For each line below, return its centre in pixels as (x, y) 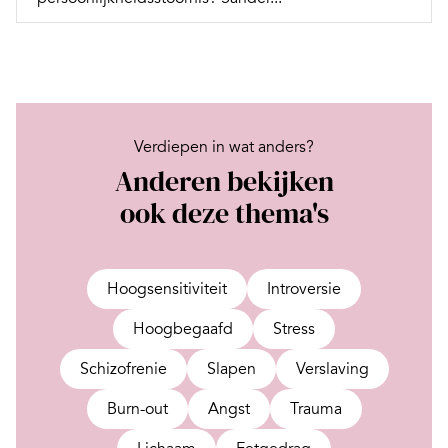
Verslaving (332, 368)
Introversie (304, 288)
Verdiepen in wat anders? (224, 146)
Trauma (315, 408)
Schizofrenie (123, 368)
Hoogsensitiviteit (167, 288)
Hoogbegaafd (183, 328)
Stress (294, 328)
